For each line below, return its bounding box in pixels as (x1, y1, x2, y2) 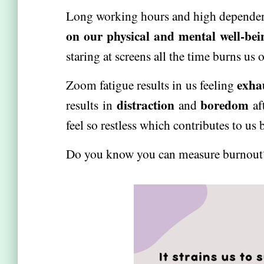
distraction (116, 95, 174, 114)
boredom (200, 95, 249, 114)
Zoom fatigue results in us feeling (66, 76, 237, 93)
